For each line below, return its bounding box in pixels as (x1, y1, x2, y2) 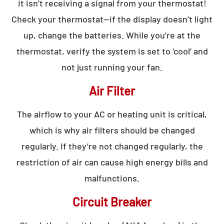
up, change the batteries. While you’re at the (23, 29, 200, 40)
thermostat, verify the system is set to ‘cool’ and (16, 45, 208, 56)
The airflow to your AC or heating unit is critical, (17, 108, 207, 119)
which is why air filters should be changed (29, 124, 195, 135)
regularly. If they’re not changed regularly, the (21, 140, 203, 151)
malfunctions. (84, 172, 139, 183)
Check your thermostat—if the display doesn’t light (11, 13, 212, 24)
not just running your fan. (61, 61, 162, 72)
